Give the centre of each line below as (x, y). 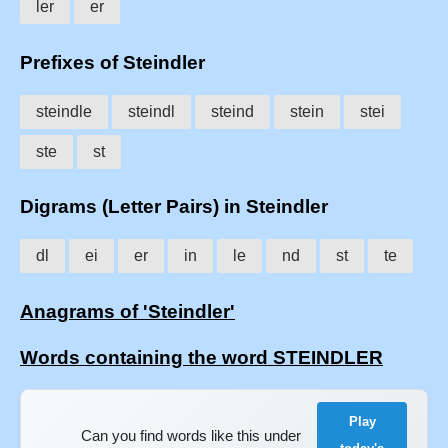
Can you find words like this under (190, 435)
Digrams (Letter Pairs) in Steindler (174, 207)
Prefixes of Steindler (112, 62)
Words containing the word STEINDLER (201, 357)
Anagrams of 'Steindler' (127, 311)
